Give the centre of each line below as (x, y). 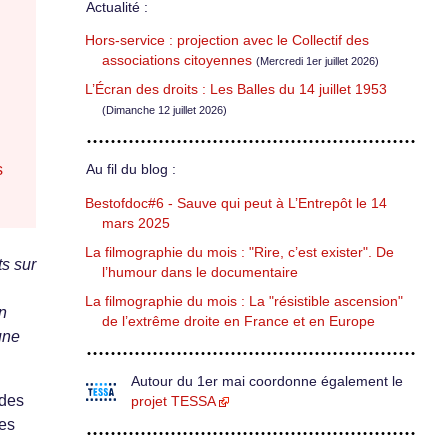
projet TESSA (173, 401)
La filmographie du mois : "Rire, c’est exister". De (239, 252)
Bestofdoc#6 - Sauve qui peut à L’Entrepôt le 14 (236, 203)
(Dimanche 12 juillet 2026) (164, 110)
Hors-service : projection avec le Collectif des (227, 41)
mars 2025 (136, 223)
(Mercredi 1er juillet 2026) (317, 61)
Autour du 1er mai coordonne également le (267, 381)
